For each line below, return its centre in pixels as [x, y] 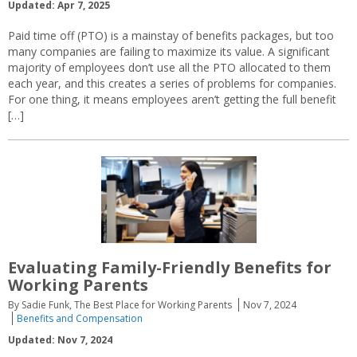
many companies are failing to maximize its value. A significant [169, 51]
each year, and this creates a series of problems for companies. [172, 83]
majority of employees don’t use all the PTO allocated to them [169, 67]
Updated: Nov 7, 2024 [60, 339]
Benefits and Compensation [80, 318]
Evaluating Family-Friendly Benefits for [170, 267]
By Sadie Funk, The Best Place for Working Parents [120, 304]
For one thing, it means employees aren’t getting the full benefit [172, 99]
